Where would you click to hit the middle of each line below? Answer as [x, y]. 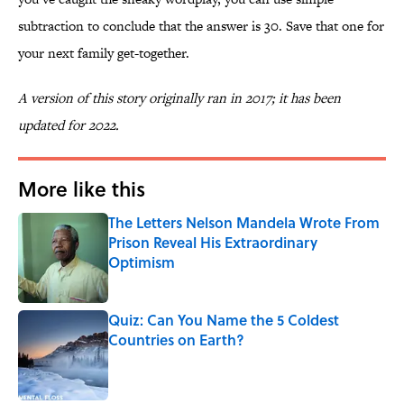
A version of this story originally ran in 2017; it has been [179, 98]
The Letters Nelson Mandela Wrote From [244, 223]
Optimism [142, 262]
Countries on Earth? [176, 340]
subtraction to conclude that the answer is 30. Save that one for [201, 26]
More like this [82, 189]
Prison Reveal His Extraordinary [213, 243]
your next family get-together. [104, 53]
